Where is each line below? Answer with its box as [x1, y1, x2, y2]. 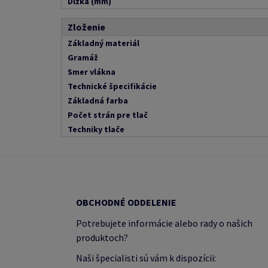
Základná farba [68, 95, 128, 106]
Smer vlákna [68, 66, 115, 77]
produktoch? [76, 232, 128, 243]
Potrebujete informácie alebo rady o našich [76, 217, 252, 229]
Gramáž [68, 52, 98, 63]
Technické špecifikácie [68, 81, 157, 92]
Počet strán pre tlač [68, 109, 148, 120]
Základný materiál [68, 38, 139, 48]
